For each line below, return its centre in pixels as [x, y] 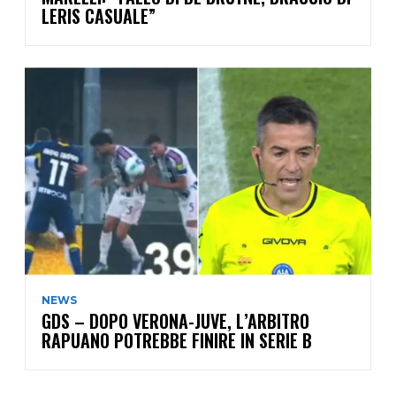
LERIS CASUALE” [99, 16]
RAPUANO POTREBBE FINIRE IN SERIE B [177, 340]
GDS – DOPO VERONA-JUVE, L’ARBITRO [175, 320]
